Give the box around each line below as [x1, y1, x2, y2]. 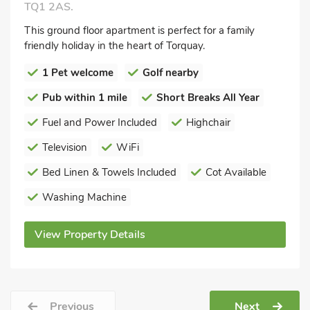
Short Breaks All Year [156, 90, 259, 104]
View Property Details [35, 226, 145, 242]
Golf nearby [143, 65, 199, 80]
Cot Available [206, 165, 266, 179]
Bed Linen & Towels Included [42, 165, 176, 179]
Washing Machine [42, 190, 127, 204]
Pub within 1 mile [42, 90, 127, 104]
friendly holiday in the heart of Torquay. [24, 38, 205, 53]
